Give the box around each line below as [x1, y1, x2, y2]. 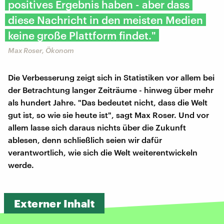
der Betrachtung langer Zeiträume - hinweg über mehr [8, 84, 213, 94]
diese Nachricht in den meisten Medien [8, 13, 203, 26]
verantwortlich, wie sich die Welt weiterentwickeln [8, 147, 197, 157]
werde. [8, 159, 34, 169]
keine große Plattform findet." [8, 28, 156, 41]
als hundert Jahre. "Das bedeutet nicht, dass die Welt [8, 97, 207, 107]
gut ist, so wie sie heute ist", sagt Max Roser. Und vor [8, 109, 209, 119]
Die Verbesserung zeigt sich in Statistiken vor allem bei [8, 72, 214, 82]
